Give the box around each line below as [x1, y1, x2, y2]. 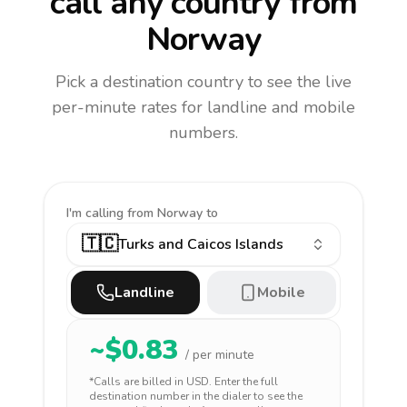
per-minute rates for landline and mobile [52, 96, 355, 118]
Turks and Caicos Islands [118, 234, 283, 254]
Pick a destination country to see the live [55, 71, 352, 93]
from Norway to [127, 204, 218, 222]
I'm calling [66, 204, 127, 222]
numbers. [169, 122, 238, 144]
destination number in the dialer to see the [89, 389, 303, 403]
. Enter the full [209, 374, 278, 389]
